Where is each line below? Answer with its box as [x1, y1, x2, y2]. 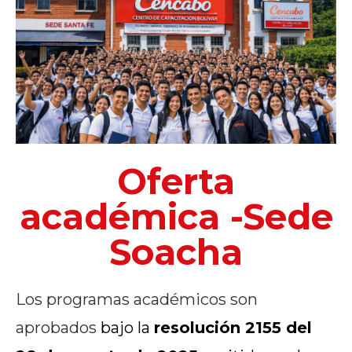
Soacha [109, 229, 243, 273]
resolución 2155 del [154, 317, 312, 337]
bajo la [97, 317, 154, 337]
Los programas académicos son [16, 289, 258, 309]
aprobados [16, 317, 97, 337]
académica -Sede [19, 194, 333, 238]
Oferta [117, 159, 235, 203]
